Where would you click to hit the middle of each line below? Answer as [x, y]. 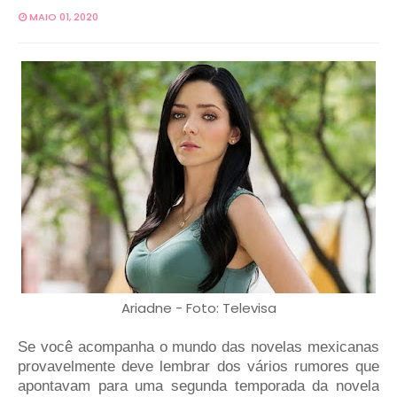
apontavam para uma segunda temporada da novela [198, 385]
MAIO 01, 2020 [64, 17]
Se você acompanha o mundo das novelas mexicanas [198, 346]
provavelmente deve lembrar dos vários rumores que [198, 366]
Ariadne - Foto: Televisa [198, 308]
